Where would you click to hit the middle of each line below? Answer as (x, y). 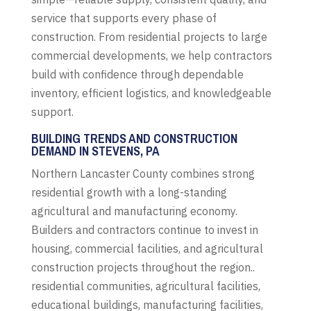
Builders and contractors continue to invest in (144, 229)
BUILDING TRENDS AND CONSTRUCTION (134, 138)
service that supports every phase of (124, 18)
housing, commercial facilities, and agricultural (147, 248)
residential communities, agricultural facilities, (145, 286)
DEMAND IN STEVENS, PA (95, 151)
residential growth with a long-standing (129, 192)
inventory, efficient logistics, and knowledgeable (151, 93)
